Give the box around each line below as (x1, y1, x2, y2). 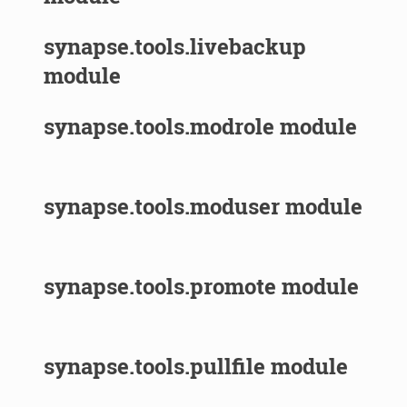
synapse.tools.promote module (44, 271, 360, 301)
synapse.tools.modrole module (44, 111, 358, 141)
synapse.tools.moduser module (44, 191, 363, 221)
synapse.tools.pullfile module (44, 351, 349, 381)
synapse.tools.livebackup (44, 31, 307, 61)
